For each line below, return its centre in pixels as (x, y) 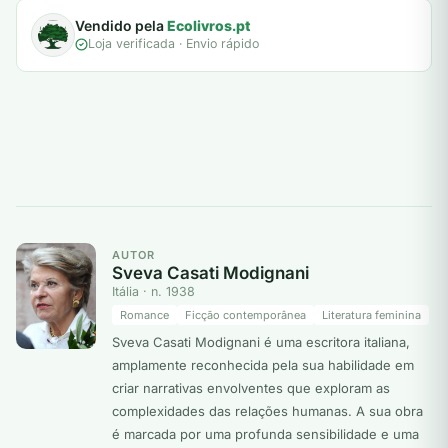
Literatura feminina (371, 315)
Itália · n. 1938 (153, 292)
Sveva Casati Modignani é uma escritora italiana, (261, 342)
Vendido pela (121, 26)
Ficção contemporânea (245, 315)
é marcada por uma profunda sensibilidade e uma (265, 434)
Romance (144, 315)
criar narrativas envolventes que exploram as (251, 388)
